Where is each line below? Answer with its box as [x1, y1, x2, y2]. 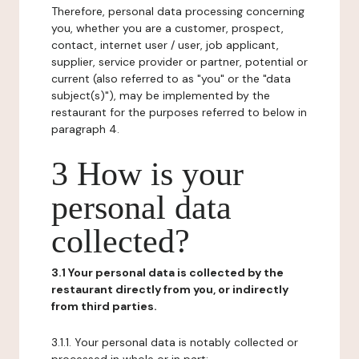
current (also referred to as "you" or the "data [51, 71, 291, 86]
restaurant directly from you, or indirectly [51, 282, 288, 296]
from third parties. [51, 299, 157, 313]
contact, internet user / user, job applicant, [51, 38, 279, 52]
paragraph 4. [51, 122, 119, 136]
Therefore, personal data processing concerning [51, 4, 305, 18]
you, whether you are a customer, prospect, [51, 21, 284, 35]
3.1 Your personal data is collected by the [51, 265, 284, 280]
